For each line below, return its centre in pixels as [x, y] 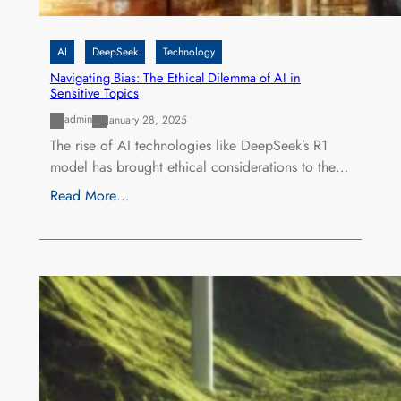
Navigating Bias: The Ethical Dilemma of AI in [175, 78]
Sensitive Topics [94, 93]
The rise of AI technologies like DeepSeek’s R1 [188, 145]
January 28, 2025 [146, 120]
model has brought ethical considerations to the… [199, 166]
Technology [188, 52]
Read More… [89, 195]
